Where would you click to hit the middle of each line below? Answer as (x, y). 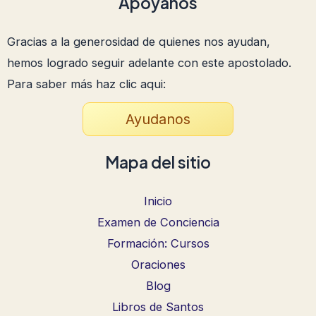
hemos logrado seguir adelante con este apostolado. (149, 62)
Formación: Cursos (158, 243)
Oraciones (158, 264)
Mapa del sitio (158, 162)
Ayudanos (158, 119)
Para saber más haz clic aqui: (86, 84)
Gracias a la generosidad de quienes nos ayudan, (139, 41)
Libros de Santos (158, 306)
